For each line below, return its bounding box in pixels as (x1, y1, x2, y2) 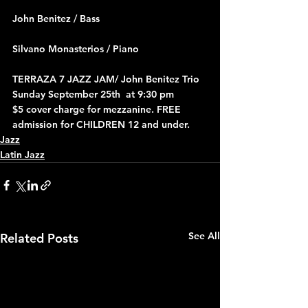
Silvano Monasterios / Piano (12, 42, 139, 55)
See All (188, 229, 220, 242)
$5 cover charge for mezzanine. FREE (12, 102, 184, 115)
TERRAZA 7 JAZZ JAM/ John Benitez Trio (12, 72, 202, 85)
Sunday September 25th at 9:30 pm (12, 87, 174, 100)
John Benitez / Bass (12, 12, 100, 25)
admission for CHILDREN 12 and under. (12, 118, 190, 131)
